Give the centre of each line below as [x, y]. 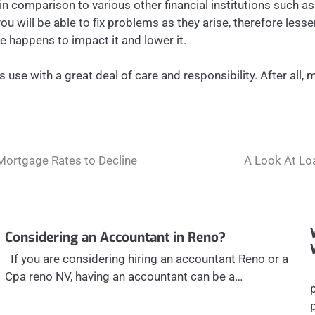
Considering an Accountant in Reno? [115, 237]
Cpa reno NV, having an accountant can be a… [123, 276]
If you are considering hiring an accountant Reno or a [146, 258]
